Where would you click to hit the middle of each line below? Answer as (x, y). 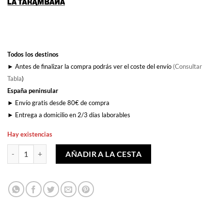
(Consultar (187, 66)
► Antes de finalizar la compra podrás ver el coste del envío (90, 66)
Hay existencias (30, 134)
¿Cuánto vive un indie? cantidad (54, 149)
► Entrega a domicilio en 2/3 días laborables (69, 115)
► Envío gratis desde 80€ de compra (58, 102)
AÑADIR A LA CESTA (104, 154)
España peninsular (33, 90)
